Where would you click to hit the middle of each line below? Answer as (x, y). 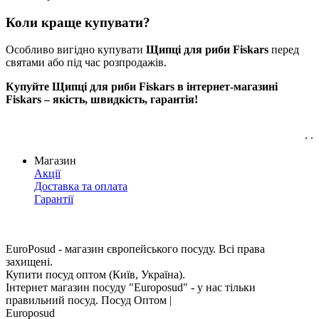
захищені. (29, 262)
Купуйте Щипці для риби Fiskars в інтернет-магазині (142, 87)
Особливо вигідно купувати (76, 50)
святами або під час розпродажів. (86, 63)
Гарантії (54, 199)
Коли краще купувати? (78, 22)
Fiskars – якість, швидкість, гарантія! (102, 100)
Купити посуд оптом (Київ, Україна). (95, 275)
